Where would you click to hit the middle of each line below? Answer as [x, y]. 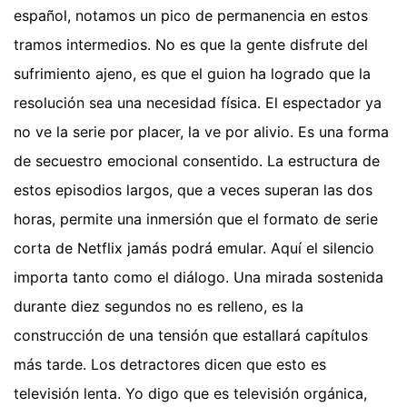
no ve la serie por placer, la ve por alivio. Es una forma [201, 131]
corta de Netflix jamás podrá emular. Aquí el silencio [194, 248]
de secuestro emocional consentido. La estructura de [197, 160]
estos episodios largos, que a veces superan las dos [193, 189]
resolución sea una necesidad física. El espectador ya [198, 102]
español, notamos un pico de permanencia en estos [191, 15]
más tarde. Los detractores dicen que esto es [170, 364]
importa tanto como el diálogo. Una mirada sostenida [199, 277]
